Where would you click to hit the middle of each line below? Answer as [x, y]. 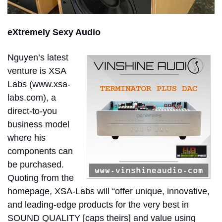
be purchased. [36, 164]
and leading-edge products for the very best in [98, 204]
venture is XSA [37, 71]
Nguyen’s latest [38, 57]
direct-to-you [32, 111]
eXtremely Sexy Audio [54, 32]
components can [40, 151]
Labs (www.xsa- [39, 84]
